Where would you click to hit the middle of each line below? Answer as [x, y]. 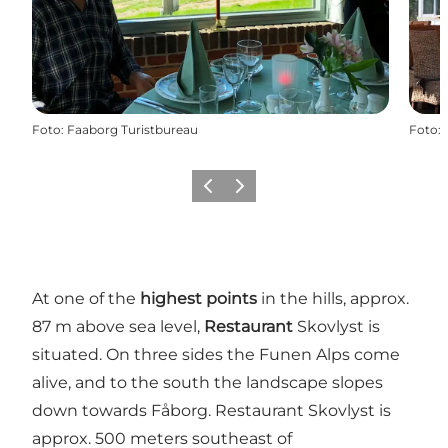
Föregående [231, 192]
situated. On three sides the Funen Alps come [216, 354]
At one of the [86, 298]
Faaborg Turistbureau [132, 129]
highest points [198, 298]
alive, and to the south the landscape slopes [207, 382]
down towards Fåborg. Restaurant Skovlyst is [211, 410]
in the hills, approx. [333, 298]
